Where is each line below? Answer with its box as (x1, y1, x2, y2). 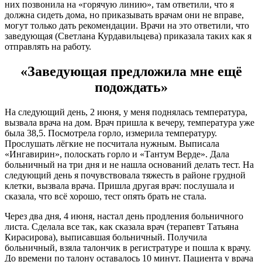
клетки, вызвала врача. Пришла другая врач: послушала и (5, 181, 235, 191)
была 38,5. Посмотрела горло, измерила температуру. (5, 128, 217, 139)
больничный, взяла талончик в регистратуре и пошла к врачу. (5, 243, 251, 253)
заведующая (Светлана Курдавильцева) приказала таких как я (5, 31, 251, 42)
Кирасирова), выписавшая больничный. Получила (5, 232, 207, 243)
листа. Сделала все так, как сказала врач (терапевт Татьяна (5, 222, 239, 232)
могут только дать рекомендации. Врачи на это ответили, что (5, 20, 249, 31)
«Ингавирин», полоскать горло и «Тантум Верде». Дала (5, 149, 229, 160)
